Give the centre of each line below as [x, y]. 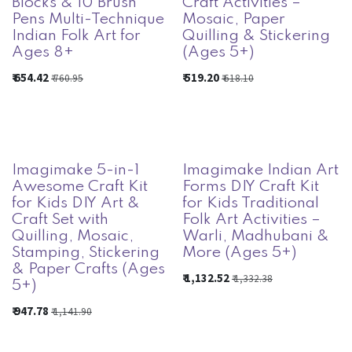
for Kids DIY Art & [76, 203]
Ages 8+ [43, 53]
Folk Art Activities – [251, 220]
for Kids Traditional [250, 203]
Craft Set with [60, 220]
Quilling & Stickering [256, 37]
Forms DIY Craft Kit [250, 187]
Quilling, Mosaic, [73, 236]
